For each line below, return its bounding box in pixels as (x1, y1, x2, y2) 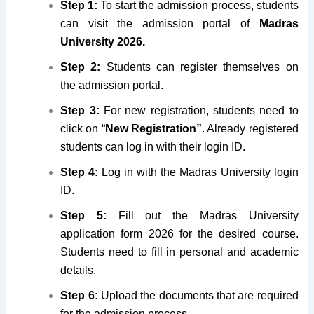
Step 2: (60, 61, 107, 74)
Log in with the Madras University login (102, 166, 299, 179)
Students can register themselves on (106, 61, 299, 74)
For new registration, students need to (103, 104, 299, 117)
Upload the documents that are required (100, 289, 299, 302)
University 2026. (60, 36, 146, 48)
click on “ (60, 123, 105, 135)
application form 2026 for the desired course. (60, 228, 299, 240)
